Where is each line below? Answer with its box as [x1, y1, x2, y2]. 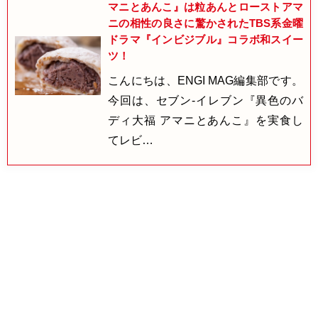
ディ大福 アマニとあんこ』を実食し [108, 114, 303, 127]
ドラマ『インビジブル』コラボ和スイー [108, 33, 303, 46]
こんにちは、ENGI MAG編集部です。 [108, 75, 303, 87]
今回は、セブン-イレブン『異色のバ [108, 94, 303, 107]
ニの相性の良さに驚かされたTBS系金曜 [108, 17, 303, 30]
